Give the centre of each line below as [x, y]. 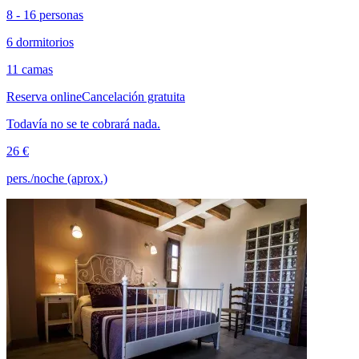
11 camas [30, 70]
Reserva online [44, 97]
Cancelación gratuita [133, 97]
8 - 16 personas [45, 15]
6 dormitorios [40, 42]
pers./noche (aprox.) [57, 179]
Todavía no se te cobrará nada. [83, 124]
